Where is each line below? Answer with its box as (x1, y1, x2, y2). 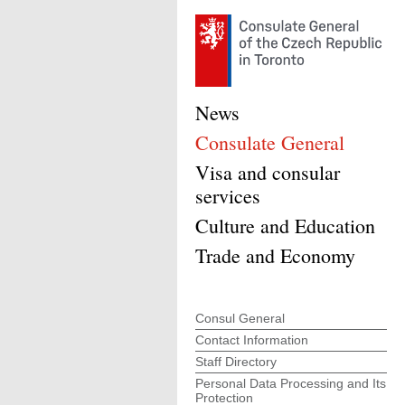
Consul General (195, 311, 285, 325)
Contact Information (195, 333, 308, 347)
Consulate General (195, 129, 344, 155)
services (195, 183, 260, 209)
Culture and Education (195, 212, 375, 239)
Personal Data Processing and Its (195, 376, 386, 391)
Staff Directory (195, 354, 277, 369)
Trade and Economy (195, 242, 355, 268)
